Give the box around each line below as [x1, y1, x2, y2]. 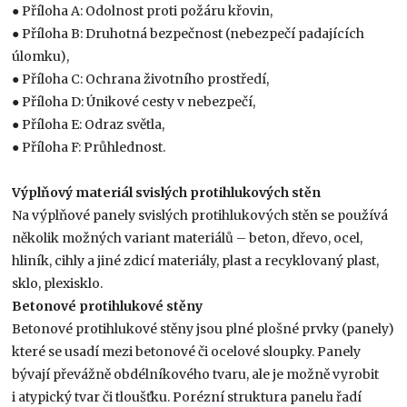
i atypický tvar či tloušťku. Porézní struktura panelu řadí [12, 388, 362, 405]
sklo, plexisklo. [12, 274, 104, 292]
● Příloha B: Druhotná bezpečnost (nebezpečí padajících [12, 25, 365, 42]
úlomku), [12, 47, 70, 65]
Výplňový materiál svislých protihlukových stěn [12, 184, 322, 201]
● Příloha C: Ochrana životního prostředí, [12, 70, 270, 87]
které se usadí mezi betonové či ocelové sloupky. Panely [12, 342, 362, 360]
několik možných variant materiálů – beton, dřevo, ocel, [12, 229, 363, 246]
